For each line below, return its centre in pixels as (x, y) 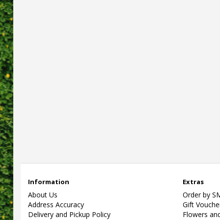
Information (48, 181)
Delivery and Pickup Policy (69, 214)
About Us (42, 194)
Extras (193, 181)
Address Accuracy (56, 204)
